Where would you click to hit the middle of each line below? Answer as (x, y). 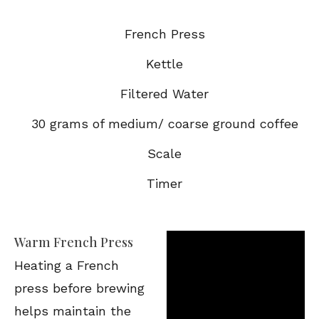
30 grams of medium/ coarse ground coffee (164, 124)
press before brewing (79, 288)
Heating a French (67, 265)
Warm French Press (74, 242)
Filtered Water (164, 94)
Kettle (164, 64)
